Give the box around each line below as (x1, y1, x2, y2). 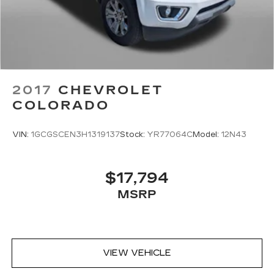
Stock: (120, 130, 147, 139)
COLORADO (12, 97, 109, 113)
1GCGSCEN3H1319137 (31, 130, 120, 139)
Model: (193, 130, 221, 139)
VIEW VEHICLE (103, 248, 171, 259)
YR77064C (147, 130, 193, 139)
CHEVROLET (58, 82, 164, 97)
